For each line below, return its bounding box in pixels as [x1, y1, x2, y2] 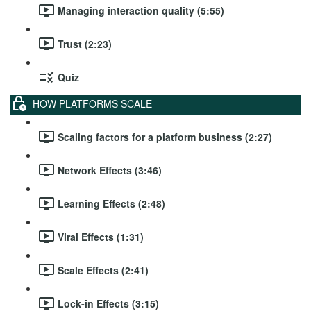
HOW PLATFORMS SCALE [33, 96, 152, 110]
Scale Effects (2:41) [58, 262, 149, 277]
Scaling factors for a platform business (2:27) [58, 129, 272, 144]
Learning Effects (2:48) [58, 196, 165, 210]
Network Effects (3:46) [58, 162, 162, 177]
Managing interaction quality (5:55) [58, 3, 224, 17]
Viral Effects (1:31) [58, 229, 144, 244]
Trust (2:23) [58, 36, 112, 51]
